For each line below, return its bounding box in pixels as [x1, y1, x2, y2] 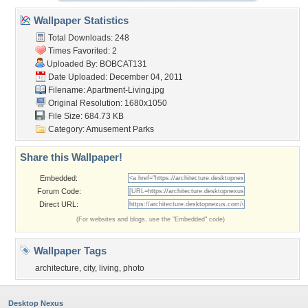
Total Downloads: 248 [46, 33, 129, 43]
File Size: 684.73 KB [46, 111, 124, 121]
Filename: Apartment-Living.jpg [46, 85, 164, 95]
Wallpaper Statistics [31, 14, 129, 26]
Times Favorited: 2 [46, 46, 117, 56]
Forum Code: [36, 187, 81, 195]
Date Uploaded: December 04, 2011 [46, 72, 183, 82]
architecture [35, 263, 79, 273]
